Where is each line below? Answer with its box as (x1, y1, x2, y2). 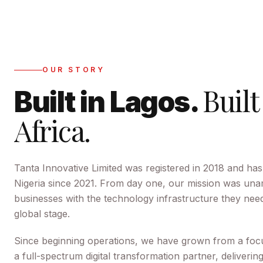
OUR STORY (42, 65, 105, 74)
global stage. (14, 208, 70, 220)
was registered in (122, 162, 203, 174)
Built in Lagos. (14, 85, 198, 119)
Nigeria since (14, 177, 74, 189)
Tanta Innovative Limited (14, 162, 122, 174)
